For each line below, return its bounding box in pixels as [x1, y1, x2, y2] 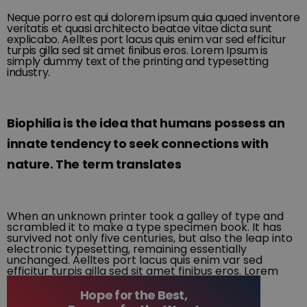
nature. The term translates [7, 155, 182, 173]
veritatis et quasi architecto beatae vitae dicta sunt [7, 20, 273, 36]
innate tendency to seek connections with [7, 134, 269, 152]
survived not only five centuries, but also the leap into [7, 230, 293, 246]
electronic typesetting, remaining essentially [7, 241, 247, 257]
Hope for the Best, [79, 286, 188, 304]
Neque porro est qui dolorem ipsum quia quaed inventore [7, 9, 300, 25]
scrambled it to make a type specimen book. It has [7, 219, 282, 235]
